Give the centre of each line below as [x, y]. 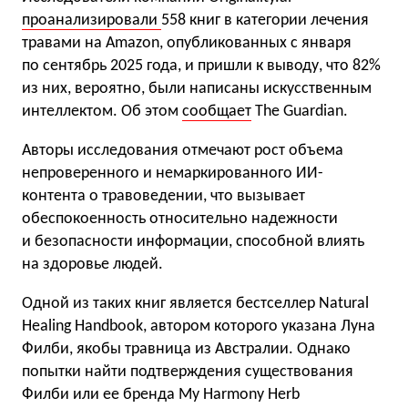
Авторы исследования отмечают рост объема [183, 151]
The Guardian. [300, 112]
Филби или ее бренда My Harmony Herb [161, 395]
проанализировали [92, 20]
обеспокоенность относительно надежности [180, 219]
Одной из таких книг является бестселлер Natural [195, 304]
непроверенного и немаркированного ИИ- [173, 173]
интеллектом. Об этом [102, 112]
